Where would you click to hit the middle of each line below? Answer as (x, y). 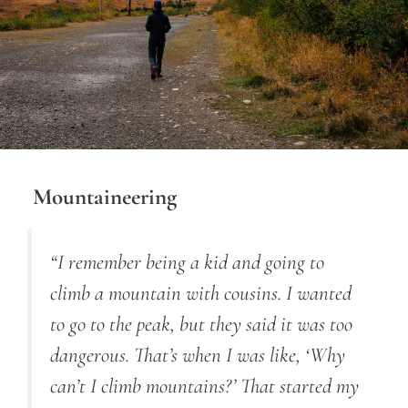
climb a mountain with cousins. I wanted (201, 293)
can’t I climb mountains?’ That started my (204, 386)
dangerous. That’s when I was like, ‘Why (198, 355)
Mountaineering (102, 196)
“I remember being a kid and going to (187, 262)
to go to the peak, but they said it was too (201, 324)
